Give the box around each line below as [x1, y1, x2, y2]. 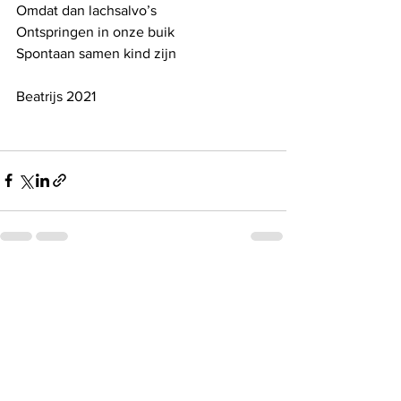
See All [248, 274, 286, 289]
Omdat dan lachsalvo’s [16, 2, 157, 18]
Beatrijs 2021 [16, 88, 96, 104]
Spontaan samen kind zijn [16, 45, 176, 61]
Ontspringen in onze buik [16, 23, 175, 39]
